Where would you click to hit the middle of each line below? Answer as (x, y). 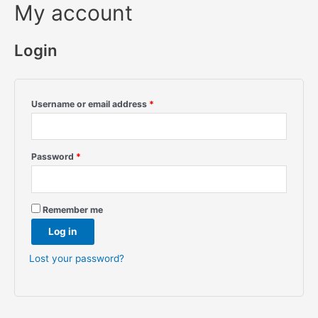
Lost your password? (77, 258)
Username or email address (90, 104)
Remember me (73, 209)
